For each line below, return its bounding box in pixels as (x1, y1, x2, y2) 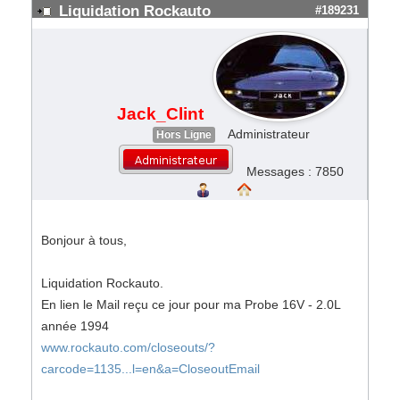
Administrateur (227, 127, 310, 141)
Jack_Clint (117, 104, 204, 123)
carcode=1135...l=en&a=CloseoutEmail (41, 362, 260, 376)
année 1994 (41, 319, 109, 333)
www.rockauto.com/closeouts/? (41, 340, 215, 354)
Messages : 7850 (246, 164, 344, 179)
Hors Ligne (155, 129, 212, 141)
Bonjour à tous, (41, 233, 127, 247)
